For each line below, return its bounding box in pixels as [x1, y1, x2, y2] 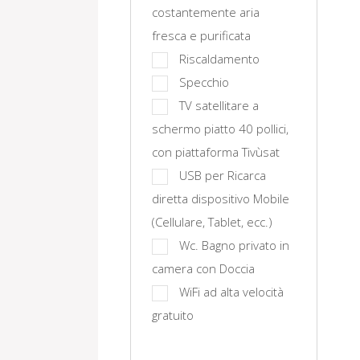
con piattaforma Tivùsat [152, 144, 280, 160]
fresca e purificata [152, 27, 251, 43]
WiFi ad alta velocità [179, 284, 284, 300]
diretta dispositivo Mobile [152, 190, 289, 207]
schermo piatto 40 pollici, [152, 121, 288, 137]
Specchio [179, 74, 229, 90]
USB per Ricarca [179, 167, 266, 183]
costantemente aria [152, 4, 260, 20]
